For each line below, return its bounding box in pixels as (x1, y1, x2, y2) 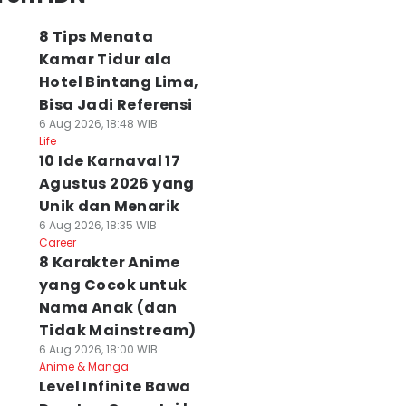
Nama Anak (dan (38, 297, 178, 318)
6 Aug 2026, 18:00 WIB (38, 342, 158, 357)
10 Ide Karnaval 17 (38, 150, 181, 171)
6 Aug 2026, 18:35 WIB (38, 217, 157, 233)
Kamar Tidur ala (38, 49, 171, 70)
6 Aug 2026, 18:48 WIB (38, 116, 158, 131)
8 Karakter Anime (38, 252, 180, 273)
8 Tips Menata (38, 26, 154, 47)
